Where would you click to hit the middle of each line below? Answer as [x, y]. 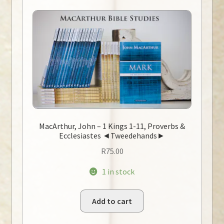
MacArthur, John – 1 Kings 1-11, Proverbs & [112, 126]
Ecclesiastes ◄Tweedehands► [112, 136]
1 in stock [118, 172]
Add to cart [112, 201]
